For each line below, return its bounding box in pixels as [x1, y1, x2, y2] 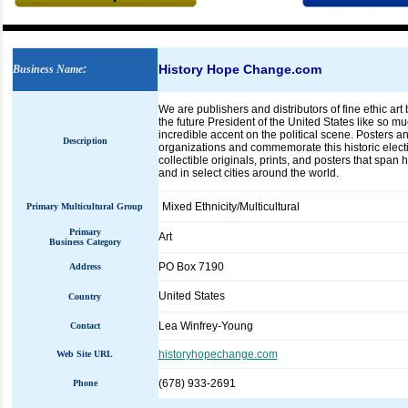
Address [68, 261, 101, 271]
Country [68, 291, 101, 301]
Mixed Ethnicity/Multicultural [161, 200, 300, 213]
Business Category [48, 237, 121, 247]
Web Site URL [56, 349, 113, 359]
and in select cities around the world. [158, 167, 339, 179]
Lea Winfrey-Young [158, 320, 253, 332]
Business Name [12, 63, 83, 76]
